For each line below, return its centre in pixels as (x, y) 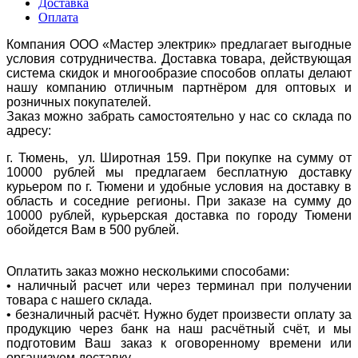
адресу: (29, 130)
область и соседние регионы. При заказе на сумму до (179, 201)
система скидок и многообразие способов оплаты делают (179, 73)
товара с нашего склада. (82, 300)
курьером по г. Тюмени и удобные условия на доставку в (179, 186)
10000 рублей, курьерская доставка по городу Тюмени (179, 215)
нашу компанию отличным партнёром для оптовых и (179, 87)
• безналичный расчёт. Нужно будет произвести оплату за (179, 314)
